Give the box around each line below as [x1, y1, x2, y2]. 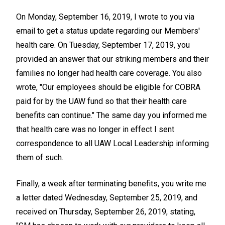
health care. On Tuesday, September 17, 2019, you [16, 40, 190, 50]
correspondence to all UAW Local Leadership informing [16, 139, 209, 149]
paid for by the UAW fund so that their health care [16, 96, 187, 106]
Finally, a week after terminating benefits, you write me [16, 179, 206, 189]
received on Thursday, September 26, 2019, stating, [16, 207, 195, 217]
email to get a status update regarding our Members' [16, 26, 200, 36]
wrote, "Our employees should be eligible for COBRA [16, 82, 200, 92]
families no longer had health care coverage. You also [16, 68, 202, 78]
